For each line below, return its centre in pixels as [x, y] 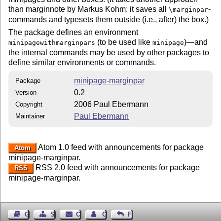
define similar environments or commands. [82, 62]
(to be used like [124, 42]
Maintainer [30, 116]
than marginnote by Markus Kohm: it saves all [89, 9]
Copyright [29, 105]
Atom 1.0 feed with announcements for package [120, 147]
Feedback [142, 215]
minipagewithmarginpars [52, 42]
